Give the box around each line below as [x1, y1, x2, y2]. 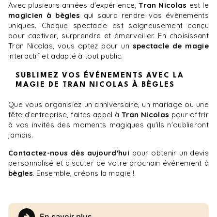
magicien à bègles [8, 10, 80, 20]
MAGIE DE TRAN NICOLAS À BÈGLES [15, 81, 175, 89]
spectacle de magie [132, 41, 209, 50]
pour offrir [169, 109, 209, 119]
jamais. [8, 130, 33, 139]
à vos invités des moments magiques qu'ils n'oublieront [8, 120, 209, 129]
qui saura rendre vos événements [80, 10, 209, 20]
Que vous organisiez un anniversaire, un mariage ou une [8, 99, 15, 109]
